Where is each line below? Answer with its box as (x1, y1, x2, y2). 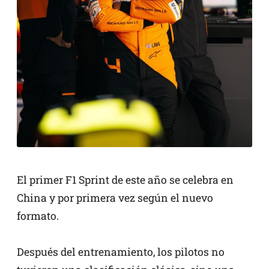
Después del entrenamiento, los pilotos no (17, 244, 225, 259)
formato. (17, 208, 59, 223)
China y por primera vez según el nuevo (17, 190, 213, 205)
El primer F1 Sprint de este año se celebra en (17, 172, 234, 187)
